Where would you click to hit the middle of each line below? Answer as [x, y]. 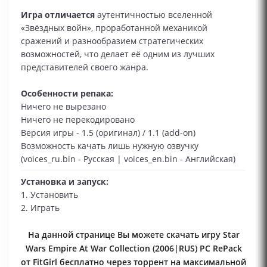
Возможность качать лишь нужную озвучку [110, 146]
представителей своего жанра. [85, 67]
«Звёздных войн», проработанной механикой [114, 28]
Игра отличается [58, 15]
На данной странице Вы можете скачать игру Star [133, 235]
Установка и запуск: [65, 181]
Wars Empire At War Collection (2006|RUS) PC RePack [133, 248]
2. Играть [40, 208]
